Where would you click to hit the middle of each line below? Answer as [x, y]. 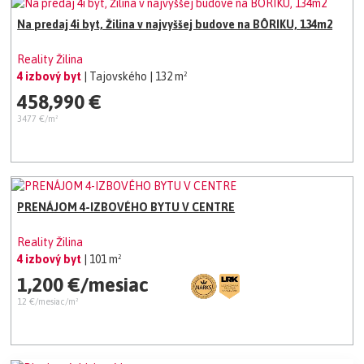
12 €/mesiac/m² [48, 301]
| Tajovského [117, 76]
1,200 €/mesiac [83, 284]
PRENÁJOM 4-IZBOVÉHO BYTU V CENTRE [126, 208]
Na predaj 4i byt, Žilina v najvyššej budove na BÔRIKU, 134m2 [175, 25]
